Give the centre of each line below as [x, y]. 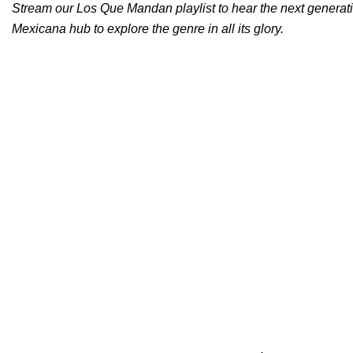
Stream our [43, 9]
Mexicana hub [51, 29]
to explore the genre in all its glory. [187, 29]
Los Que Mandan [124, 9]
